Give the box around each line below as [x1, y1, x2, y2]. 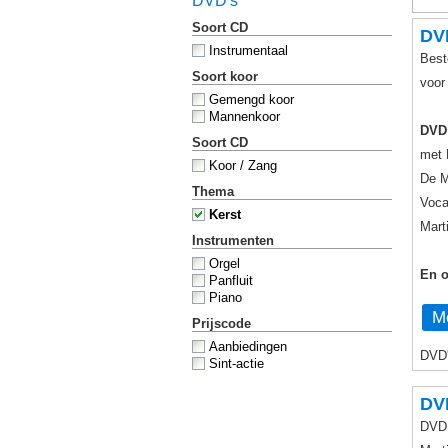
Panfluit [209, 273, 253, 288]
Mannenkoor [209, 109, 280, 124]
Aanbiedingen [209, 339, 287, 354]
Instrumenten [192, 233, 274, 248]
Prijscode [192, 316, 251, 331]
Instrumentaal [209, 43, 288, 58]
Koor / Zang [209, 158, 277, 173]
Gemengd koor [209, 92, 294, 107]
